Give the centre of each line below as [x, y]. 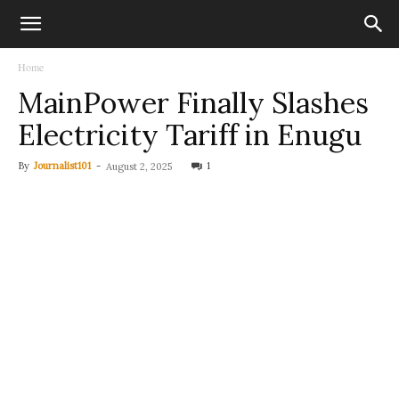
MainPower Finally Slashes [193, 103]
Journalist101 [62, 166]
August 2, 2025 [139, 167]
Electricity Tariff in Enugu [190, 135]
